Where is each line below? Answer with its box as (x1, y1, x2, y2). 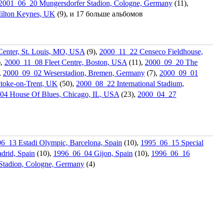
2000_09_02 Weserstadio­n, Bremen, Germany (3, 68, 145, 77)
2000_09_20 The (145, 58, 198, 66)
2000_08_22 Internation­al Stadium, (76, 79, 184, 88)
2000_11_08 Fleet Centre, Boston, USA (4, 58, 127, 66)
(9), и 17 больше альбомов (55, 9, 143, 18)
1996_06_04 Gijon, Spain (53, 149, 133, 157)
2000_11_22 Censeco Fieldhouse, (99, 47, 203, 56)
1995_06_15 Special (140, 138, 203, 147)
